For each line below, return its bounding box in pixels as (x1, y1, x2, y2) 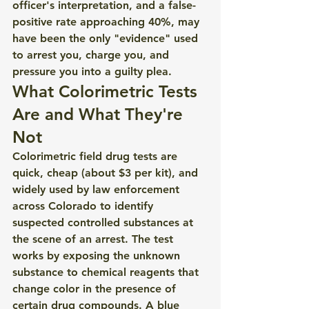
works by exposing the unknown (12, 249, 183, 262)
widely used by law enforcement (12, 183, 183, 196)
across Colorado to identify (12, 199, 157, 212)
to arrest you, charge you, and (12, 48, 172, 61)
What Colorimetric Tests (12, 81, 202, 101)
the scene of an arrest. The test (12, 232, 177, 246)
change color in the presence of (12, 282, 179, 295)
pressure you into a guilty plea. (12, 65, 172, 78)
